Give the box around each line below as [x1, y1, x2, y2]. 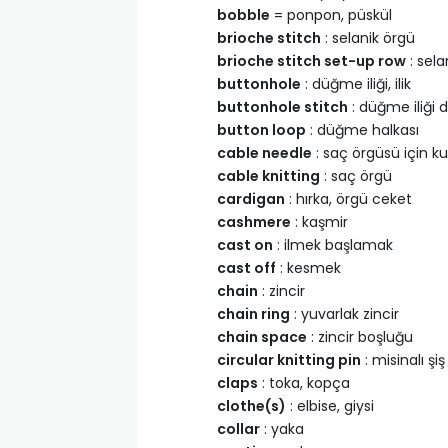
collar [217, 419, 260, 439]
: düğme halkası [306, 120, 419, 140]
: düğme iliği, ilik [301, 74, 411, 94]
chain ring [217, 304, 290, 324]
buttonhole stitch [217, 97, 348, 117]
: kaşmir [291, 212, 348, 232]
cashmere [217, 212, 291, 232]
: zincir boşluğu [307, 327, 413, 347]
